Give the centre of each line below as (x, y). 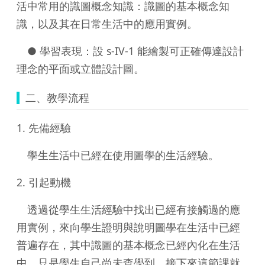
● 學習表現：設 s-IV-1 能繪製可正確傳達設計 (130, 51)
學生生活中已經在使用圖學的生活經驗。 (118, 155)
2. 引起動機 (44, 182)
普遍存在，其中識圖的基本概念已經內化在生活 (128, 245)
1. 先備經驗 (44, 127)
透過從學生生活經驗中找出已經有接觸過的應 (128, 209)
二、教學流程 (57, 97)
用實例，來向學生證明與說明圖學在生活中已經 (128, 227)
